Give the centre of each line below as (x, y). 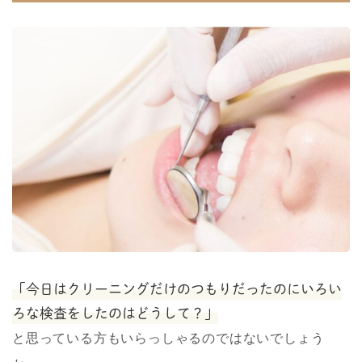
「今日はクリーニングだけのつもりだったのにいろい (177, 289)
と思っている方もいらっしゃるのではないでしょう (168, 338)
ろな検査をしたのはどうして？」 (115, 313)
